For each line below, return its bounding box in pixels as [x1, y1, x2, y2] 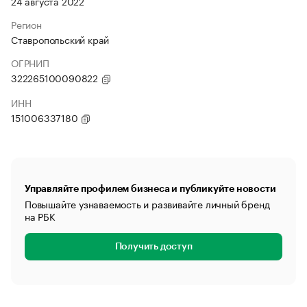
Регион [11, 16, 42, 32]
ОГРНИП [11, 55, 49, 70]
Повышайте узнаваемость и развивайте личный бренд [25, 196, 270, 211]
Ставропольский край [11, 32, 110, 47]
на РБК [25, 208, 56, 223]
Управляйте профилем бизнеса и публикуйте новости [25, 184, 276, 193]
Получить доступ [114, 242, 193, 251]
